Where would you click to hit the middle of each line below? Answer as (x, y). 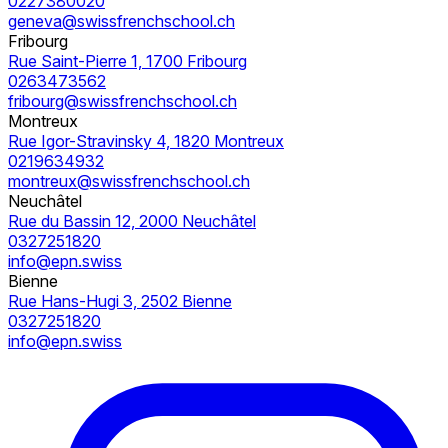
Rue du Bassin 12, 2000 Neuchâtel (132, 221)
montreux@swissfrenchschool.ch (129, 181)
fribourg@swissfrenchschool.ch (122, 101)
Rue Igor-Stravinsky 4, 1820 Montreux (146, 141)
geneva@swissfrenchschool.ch (121, 21)
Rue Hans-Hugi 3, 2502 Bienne (120, 301)
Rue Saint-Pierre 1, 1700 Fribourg (127, 61)
